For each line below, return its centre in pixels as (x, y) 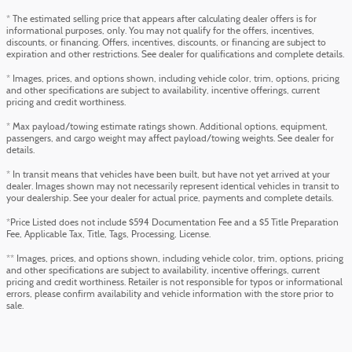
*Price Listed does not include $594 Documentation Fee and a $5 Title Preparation (172, 224)
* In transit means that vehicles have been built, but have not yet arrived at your (168, 176)
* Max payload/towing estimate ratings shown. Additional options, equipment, (167, 128)
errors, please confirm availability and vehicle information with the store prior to (170, 295)
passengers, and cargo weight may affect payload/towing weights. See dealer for (170, 139)
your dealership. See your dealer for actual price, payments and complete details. (170, 199)
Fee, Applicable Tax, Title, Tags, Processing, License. (108, 235)
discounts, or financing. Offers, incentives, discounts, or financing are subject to (166, 44)
